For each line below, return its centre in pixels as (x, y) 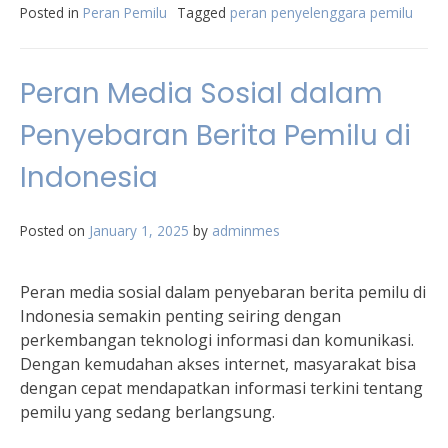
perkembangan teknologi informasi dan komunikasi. (217, 340)
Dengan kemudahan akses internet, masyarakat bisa (218, 364)
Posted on (54, 230)
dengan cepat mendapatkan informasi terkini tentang (221, 388)
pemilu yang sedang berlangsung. (147, 412)
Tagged (203, 12)
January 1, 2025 (139, 230)
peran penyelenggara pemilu (321, 12)
